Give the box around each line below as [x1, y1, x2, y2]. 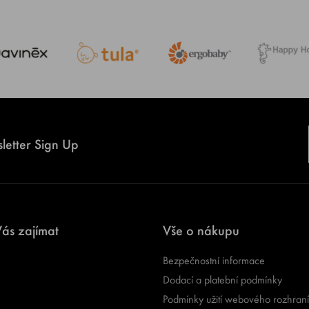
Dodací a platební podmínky [162, 272, 282, 287]
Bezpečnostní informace [162, 253, 265, 268]
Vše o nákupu [162, 221, 239, 239]
